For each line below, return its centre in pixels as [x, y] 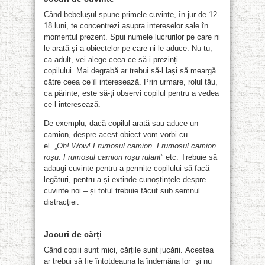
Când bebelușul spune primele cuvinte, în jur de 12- [132, 14]
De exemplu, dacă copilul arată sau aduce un [121, 123]
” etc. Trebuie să [189, 157]
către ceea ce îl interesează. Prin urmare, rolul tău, [131, 82]
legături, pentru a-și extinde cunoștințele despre [125, 179]
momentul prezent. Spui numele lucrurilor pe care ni [132, 37]
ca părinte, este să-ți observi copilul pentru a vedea [131, 93]
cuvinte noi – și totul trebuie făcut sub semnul [122, 190]
